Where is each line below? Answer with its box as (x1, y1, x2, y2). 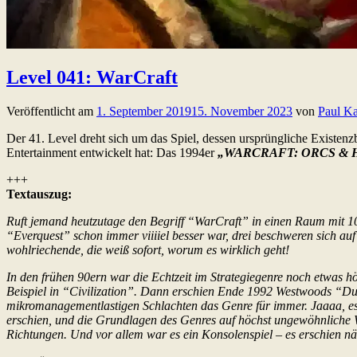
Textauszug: (6, 187, 72, 202)
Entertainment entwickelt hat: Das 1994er (6, 146, 218, 160)
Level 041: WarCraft (6, 67, 178, 88)
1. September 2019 (96, 104, 191, 119)
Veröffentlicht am (6, 104, 96, 119)
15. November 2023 (191, 104, 292, 119)
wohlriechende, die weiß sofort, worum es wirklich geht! (6, 243, 289, 257)
